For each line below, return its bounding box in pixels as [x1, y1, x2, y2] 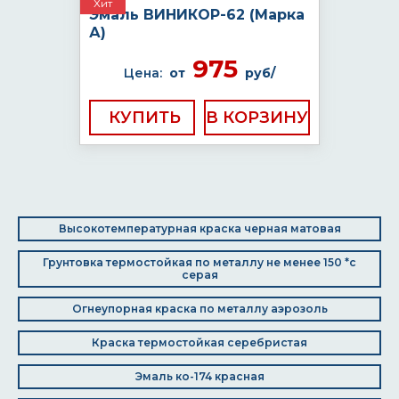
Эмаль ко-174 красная [134, 370, 265, 383]
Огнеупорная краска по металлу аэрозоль [71, 302, 328, 315]
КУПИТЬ [109, 108, 181, 127]
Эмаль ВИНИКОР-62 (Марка [89, 6, 305, 23]
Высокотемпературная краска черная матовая [58, 222, 341, 235]
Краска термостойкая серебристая [92, 336, 307, 349]
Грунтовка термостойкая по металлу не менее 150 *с [43, 256, 356, 269]
